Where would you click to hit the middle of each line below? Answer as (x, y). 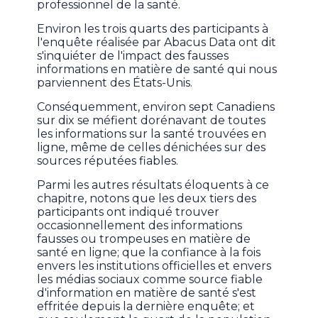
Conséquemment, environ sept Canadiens (156, 107)
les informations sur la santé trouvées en (152, 134)
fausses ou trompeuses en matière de (144, 239)
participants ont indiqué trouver (128, 212)
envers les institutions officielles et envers (154, 266)
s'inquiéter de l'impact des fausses (133, 56)
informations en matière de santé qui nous (157, 70)
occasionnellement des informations (140, 226)
